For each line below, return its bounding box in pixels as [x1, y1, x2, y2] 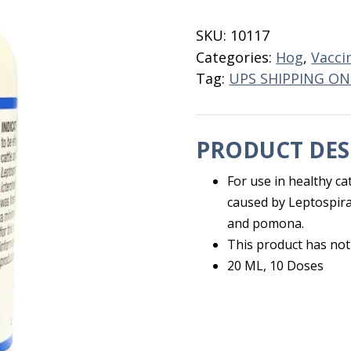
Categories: [196, 48, 277, 67]
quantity [195, 58, 253, 77]
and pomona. [227, 215, 305, 232]
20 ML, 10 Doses [227, 257, 324, 274]
